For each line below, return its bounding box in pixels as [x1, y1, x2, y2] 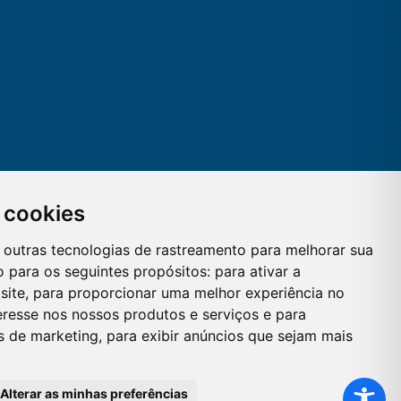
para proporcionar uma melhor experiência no [33, 284, 345, 302]
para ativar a [215, 262, 301, 280]
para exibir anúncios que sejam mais [107, 327, 353, 345]
